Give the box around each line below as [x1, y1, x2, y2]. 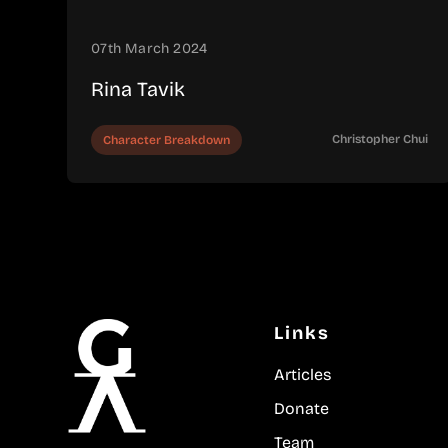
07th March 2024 [91, 40, 208, 57]
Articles [274, 365, 332, 384]
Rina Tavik [91, 77, 186, 101]
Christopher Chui [331, 132, 428, 146]
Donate [274, 399, 330, 418]
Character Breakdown [103, 133, 231, 147]
